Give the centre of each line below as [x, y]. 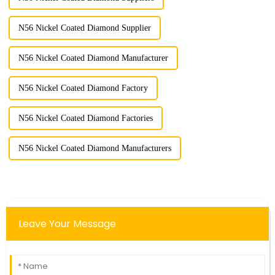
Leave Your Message [67, 224]
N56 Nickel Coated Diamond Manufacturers [95, 149]
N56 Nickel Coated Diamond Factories [85, 118]
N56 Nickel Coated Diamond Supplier [84, 28]
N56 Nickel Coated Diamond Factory [83, 88]
